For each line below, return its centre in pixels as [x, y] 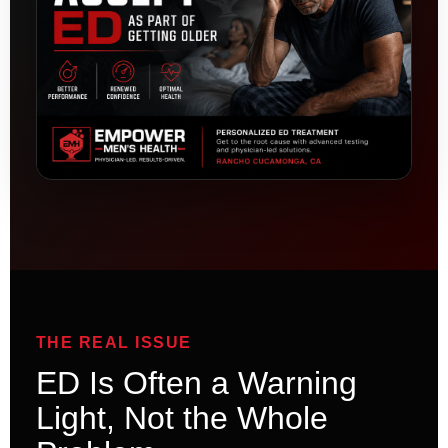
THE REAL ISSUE [113, 343]
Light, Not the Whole [181, 418]
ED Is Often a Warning [196, 383]
